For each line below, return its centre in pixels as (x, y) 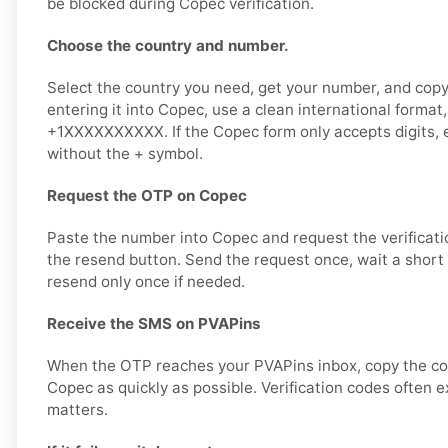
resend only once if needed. (146, 282)
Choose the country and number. (168, 46)
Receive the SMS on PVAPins (154, 324)
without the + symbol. (125, 154)
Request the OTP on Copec (147, 196)
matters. (77, 410)
